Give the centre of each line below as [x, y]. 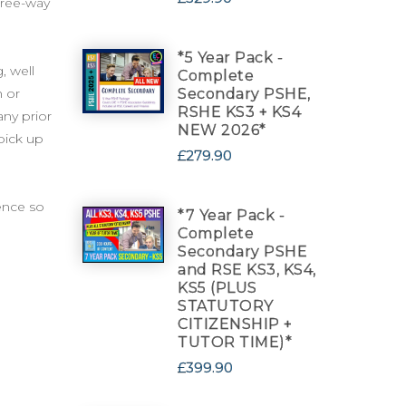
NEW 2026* [222, 130]
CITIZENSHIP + [235, 324]
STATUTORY [226, 306]
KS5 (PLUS [217, 288]
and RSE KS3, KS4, [247, 270]
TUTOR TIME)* [235, 342]
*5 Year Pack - [230, 58]
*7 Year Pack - [231, 215]
